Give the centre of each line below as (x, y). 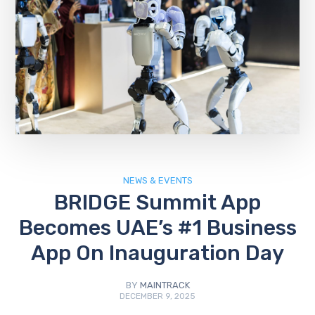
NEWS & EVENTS (157, 180)
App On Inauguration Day (157, 253)
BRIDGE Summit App (157, 202)
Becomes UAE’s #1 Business (157, 227)
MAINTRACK (165, 285)
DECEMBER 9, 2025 (157, 296)
